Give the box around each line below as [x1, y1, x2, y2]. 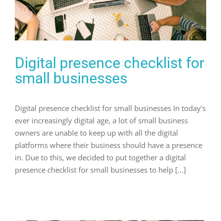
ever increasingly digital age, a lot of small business [15, 115, 188, 126]
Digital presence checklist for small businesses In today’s [15, 103, 206, 113]
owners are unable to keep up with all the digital [15, 128, 178, 138]
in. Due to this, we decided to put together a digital [15, 152, 186, 163]
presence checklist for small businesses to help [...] [15, 165, 186, 175]
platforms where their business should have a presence [15, 140, 202, 150]
